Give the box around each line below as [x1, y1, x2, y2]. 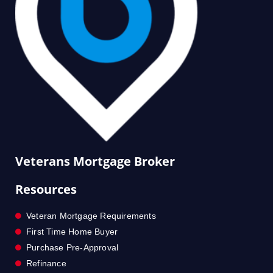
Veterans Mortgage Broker [15, 152, 175, 169]
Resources [15, 180, 77, 197]
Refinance [26, 258, 66, 268]
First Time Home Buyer [26, 226, 118, 236]
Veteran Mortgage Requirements [26, 210, 156, 221]
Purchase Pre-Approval [26, 242, 119, 252]
